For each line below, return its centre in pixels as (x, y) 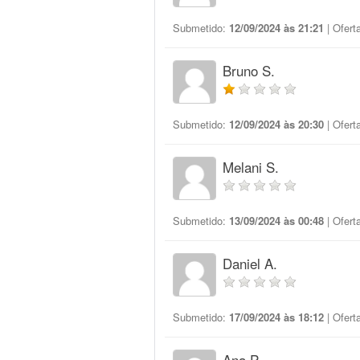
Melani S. (251, 167)
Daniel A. (250, 263)
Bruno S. (249, 70)
